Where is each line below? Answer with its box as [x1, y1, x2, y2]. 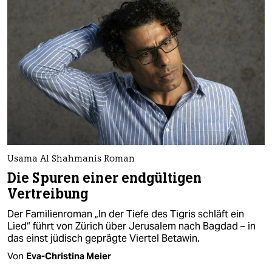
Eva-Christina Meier [26, 250, 111, 262]
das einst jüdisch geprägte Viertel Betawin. [7, 231, 200, 245]
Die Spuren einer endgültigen [7, 169, 202, 187]
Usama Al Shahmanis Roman [7, 154, 135, 164]
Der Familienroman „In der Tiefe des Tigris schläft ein [7, 207, 244, 220]
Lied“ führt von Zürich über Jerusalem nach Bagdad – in [7, 219, 256, 233]
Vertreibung [7, 185, 89, 203]
